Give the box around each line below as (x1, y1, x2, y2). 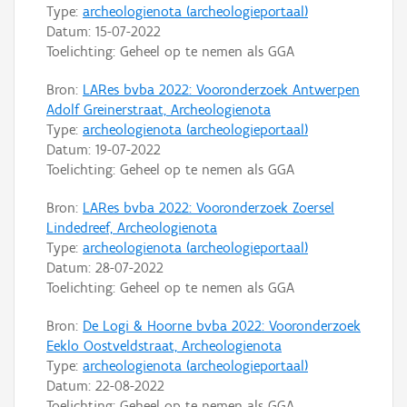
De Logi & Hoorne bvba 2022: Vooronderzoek (83, 316, 361, 334)
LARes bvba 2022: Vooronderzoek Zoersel (83, 198, 334, 216)
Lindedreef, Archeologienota (46, 218, 217, 236)
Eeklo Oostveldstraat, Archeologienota (46, 336, 282, 354)
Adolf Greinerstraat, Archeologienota (46, 100, 271, 118)
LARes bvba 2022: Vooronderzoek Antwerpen (83, 80, 360, 98)
